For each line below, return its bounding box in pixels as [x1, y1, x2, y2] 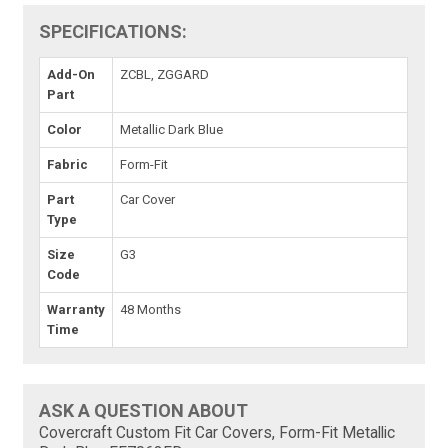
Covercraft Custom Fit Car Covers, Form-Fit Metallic [39, 424, 396, 443]
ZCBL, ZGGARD [120, 67, 210, 83]
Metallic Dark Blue [120, 122, 224, 138]
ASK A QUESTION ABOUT [39, 400, 249, 422]
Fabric [47, 157, 89, 173]
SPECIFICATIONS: [39, 21, 188, 43]
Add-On [47, 67, 96, 83]
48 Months [120, 302, 182, 318]
